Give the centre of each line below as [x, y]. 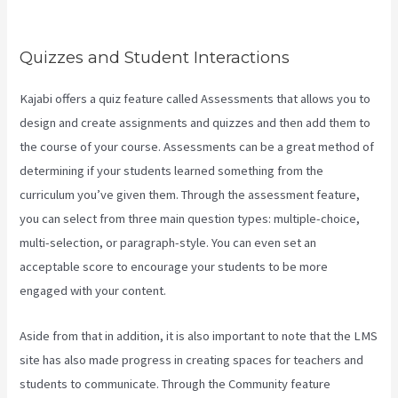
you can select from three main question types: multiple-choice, [190, 219]
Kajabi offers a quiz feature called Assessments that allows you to [195, 99]
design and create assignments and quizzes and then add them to [195, 123]
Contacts [44, 12]
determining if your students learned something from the [172, 171]
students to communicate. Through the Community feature [175, 383]
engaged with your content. [93, 291]
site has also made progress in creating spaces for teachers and [192, 359]
